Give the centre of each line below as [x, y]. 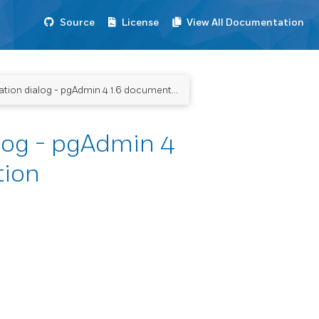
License [140, 22]
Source [77, 22]
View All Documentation [245, 22]
